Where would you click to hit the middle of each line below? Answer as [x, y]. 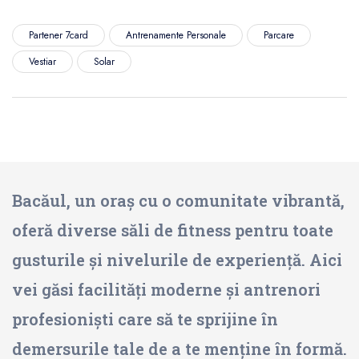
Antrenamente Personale [176, 35]
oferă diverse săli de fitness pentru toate [173, 230]
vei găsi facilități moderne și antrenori [166, 289]
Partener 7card [58, 35]
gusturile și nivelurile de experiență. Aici [177, 259]
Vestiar [42, 61]
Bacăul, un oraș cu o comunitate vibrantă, [178, 200]
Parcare [279, 35]
